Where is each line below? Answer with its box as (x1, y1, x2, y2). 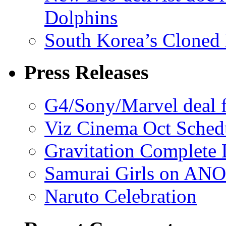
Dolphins (44, 6, 118, 28)
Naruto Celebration (44, 185, 197, 207)
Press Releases (24, 61, 149, 84)
